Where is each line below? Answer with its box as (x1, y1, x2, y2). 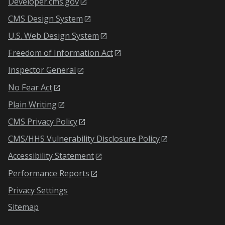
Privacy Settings (8, 184, 68, 196)
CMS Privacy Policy (8, 116, 77, 127)
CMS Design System (8, 13, 83, 24)
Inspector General (8, 64, 76, 76)
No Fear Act (8, 81, 52, 93)
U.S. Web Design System (8, 30, 99, 42)
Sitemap (8, 201, 39, 212)
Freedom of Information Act (8, 47, 113, 59)
